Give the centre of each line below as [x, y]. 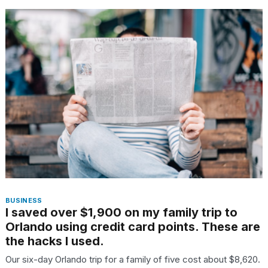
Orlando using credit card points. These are [133, 226]
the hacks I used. [55, 241]
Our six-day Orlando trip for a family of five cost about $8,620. [133, 259]
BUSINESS [24, 200]
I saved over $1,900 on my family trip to [121, 212]
